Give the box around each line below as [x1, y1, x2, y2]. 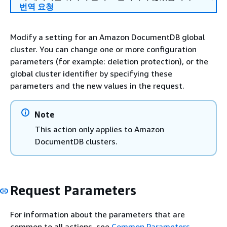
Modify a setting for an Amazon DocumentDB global [10, 32, 205, 42]
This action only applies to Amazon [35, 124, 164, 134]
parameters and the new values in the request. [10, 81, 184, 91]
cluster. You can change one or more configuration [10, 44, 197, 54]
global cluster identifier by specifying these [10, 68, 172, 79]
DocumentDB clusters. [35, 136, 118, 146]
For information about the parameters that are [10, 209, 185, 219]
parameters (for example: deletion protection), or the [10, 56, 208, 66]
